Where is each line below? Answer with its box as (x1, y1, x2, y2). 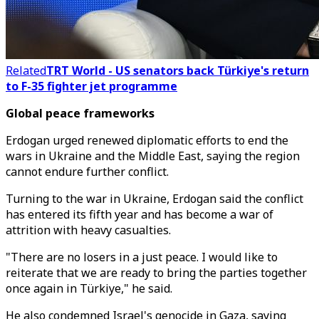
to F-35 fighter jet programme (6, 78, 177, 94)
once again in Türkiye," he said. (6, 281, 172, 296)
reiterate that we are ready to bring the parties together (6, 265, 307, 281)
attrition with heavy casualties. (6, 222, 171, 238)
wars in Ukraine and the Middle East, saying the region (6, 148, 300, 164)
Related (6, 63, 46, 78)
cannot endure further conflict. (6, 164, 169, 179)
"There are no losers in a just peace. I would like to (6, 249, 278, 265)
